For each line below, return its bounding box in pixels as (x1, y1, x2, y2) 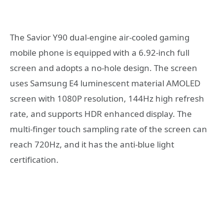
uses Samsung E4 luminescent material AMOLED (10, 77, 200, 89)
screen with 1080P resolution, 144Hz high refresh (10, 92, 204, 104)
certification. (10, 153, 59, 165)
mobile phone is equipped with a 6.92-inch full (10, 46, 189, 58)
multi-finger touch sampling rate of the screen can (10, 123, 207, 135)
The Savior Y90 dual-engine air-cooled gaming (10, 31, 189, 43)
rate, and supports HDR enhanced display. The (10, 108, 192, 119)
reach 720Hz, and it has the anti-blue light (10, 138, 174, 150)
